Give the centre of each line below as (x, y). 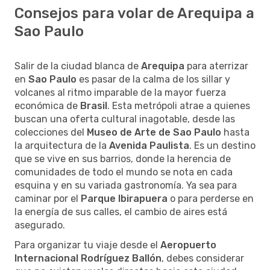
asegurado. (40, 225)
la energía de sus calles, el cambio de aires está (121, 212)
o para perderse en (211, 198)
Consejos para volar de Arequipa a (134, 13)
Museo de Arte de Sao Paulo (154, 132)
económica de (47, 105)
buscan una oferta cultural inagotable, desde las (125, 119)
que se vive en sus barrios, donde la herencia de (123, 159)
